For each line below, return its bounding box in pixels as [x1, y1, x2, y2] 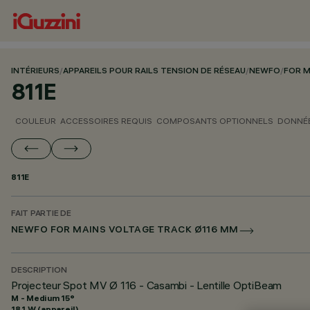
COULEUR [15, 116, 56, 126]
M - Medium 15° [11, 293, 75, 303]
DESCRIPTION [11, 266, 67, 275]
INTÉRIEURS [11, 67, 60, 76]
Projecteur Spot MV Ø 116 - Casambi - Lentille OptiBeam [11, 278, 282, 292]
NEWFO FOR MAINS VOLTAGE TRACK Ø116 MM [11, 226, 239, 236]
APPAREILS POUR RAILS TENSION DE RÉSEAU [63, 67, 246, 76]
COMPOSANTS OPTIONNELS [156, 116, 273, 126]
